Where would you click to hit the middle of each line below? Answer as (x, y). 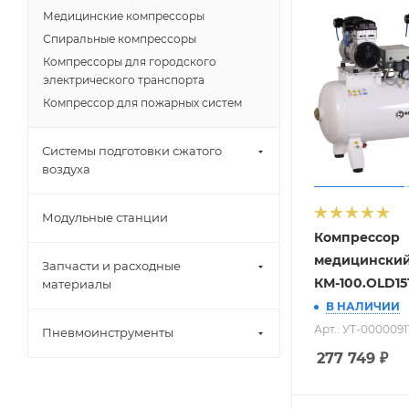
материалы (77, 284)
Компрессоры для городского (130, 62)
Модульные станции (105, 217)
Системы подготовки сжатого (132, 151)
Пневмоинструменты (108, 332)
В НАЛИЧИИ (363, 307)
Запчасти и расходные (111, 266)
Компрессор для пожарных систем (142, 103)
